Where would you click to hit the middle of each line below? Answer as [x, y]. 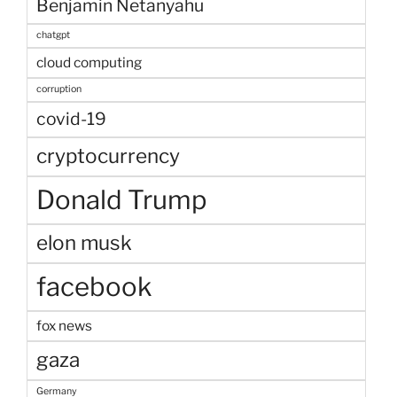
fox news [64, 326]
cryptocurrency [108, 156]
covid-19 [71, 119]
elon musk [84, 243]
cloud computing [89, 63]
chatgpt [53, 35]
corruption [59, 90]
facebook [94, 287]
